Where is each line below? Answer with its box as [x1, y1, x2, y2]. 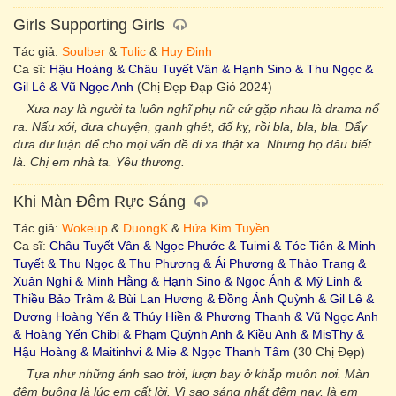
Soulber [62, 44, 105, 58]
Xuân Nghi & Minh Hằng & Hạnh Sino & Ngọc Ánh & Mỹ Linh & [13, 274, 362, 288]
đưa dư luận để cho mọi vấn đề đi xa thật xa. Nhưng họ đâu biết [13, 137, 371, 151]
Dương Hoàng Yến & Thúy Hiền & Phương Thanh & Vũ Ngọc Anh [13, 309, 378, 324]
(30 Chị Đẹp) [290, 345, 365, 359]
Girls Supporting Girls [13, 16, 169, 34]
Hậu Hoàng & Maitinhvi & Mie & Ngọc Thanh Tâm [13, 345, 290, 359]
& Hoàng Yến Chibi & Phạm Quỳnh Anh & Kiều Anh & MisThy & [13, 327, 364, 341]
